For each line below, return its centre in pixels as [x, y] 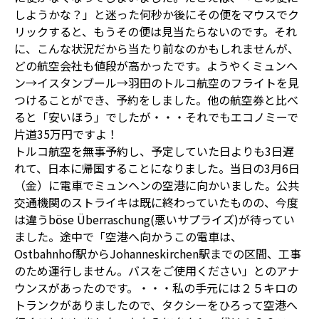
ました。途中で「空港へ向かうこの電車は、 [128, 236]
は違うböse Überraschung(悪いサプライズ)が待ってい [155, 219]
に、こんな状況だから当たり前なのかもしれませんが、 [157, 48]
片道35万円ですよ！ [66, 134]
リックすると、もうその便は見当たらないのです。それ [156, 31]
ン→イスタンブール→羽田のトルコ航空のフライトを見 [157, 82]
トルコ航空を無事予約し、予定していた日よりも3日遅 [154, 151]
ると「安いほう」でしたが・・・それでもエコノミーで [156, 116]
